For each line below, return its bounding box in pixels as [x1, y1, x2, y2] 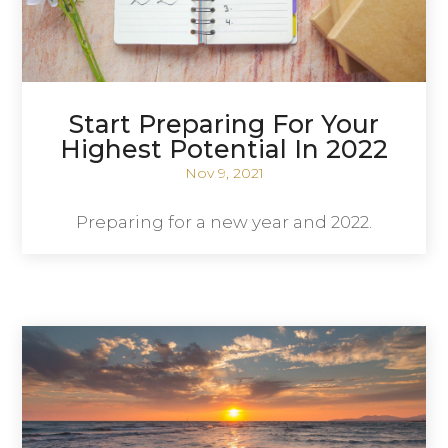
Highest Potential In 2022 [60, 133, 388, 164]
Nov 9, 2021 [184, 163, 264, 182]
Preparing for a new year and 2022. [76, 211, 372, 232]
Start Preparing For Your [69, 108, 379, 139]
